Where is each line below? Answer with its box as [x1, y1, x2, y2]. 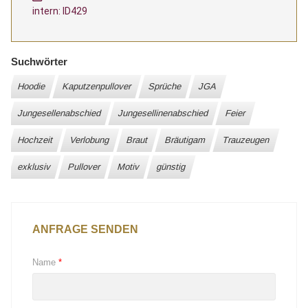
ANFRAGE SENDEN [32, 223, 138, 235]
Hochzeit [16, 134, 55, 145]
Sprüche [147, 80, 184, 91]
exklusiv [16, 161, 53, 172]
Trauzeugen [221, 134, 272, 145]
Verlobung [69, 134, 111, 145]
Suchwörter [11, 55, 67, 67]
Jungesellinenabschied [117, 107, 210, 118]
